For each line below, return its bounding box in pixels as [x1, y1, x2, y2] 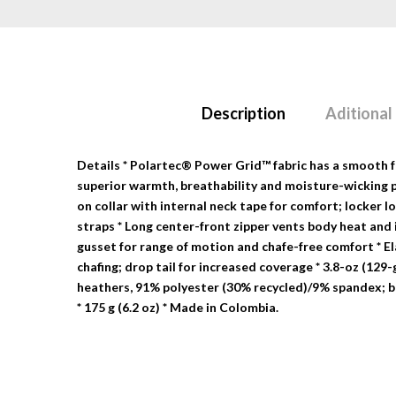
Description [202, 103, 286, 123]
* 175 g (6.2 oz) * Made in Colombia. [77, 299, 278, 315]
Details [77, 156, 120, 172]
